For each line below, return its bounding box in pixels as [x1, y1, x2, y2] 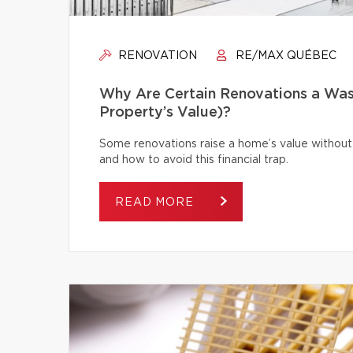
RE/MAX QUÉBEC [232, 50, 336, 61]
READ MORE [115, 197, 198, 208]
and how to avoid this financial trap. [99, 154, 288, 165]
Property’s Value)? [99, 106, 231, 120]
